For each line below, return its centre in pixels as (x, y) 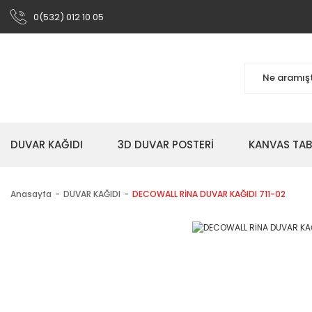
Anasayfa (31, 194)
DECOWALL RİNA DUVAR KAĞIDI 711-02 (209, 194)
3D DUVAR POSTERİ (166, 145)
